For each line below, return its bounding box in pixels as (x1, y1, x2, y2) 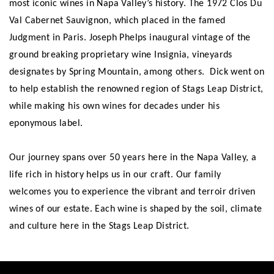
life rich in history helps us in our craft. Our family (9, 169, 221, 180)
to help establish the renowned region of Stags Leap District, (9, 84, 264, 94)
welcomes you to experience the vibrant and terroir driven (9, 187, 256, 197)
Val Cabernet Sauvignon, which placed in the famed (9, 15, 226, 26)
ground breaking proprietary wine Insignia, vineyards (9, 50, 232, 60)
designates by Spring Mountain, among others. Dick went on (9, 67, 265, 77)
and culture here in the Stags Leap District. (9, 221, 190, 231)
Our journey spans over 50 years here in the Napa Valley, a (9, 152, 257, 163)
